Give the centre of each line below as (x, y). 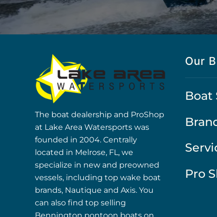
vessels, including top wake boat (98, 177)
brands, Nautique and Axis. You (94, 190)
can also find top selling (80, 202)
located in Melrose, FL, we (84, 152)
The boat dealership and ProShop (100, 114)
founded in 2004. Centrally (86, 139)
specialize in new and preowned (97, 165)
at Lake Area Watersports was (92, 127)
